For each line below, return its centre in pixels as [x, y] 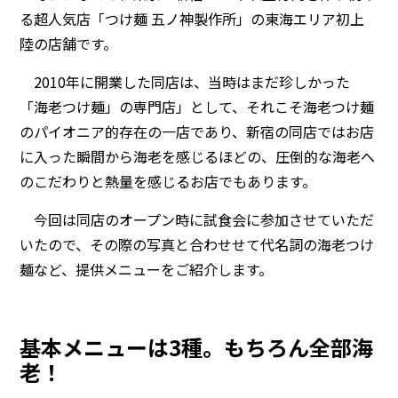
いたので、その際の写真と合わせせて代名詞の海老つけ [197, 244]
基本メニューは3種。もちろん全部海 [197, 346]
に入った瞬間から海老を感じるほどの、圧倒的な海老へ [198, 156]
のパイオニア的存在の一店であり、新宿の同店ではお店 [197, 131]
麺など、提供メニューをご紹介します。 [147, 269]
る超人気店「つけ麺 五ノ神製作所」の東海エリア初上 [192, 18]
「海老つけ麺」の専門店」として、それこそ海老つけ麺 [197, 106]
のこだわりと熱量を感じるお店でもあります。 [168, 181]
